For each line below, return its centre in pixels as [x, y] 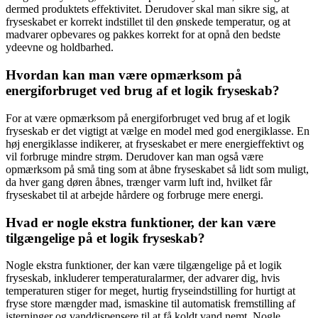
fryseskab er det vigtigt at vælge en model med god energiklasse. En [158, 131]
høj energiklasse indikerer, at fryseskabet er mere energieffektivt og [155, 143]
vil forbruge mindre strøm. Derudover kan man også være [135, 156]
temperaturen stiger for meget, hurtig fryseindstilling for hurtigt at [150, 291]
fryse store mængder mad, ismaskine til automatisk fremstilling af [150, 304]
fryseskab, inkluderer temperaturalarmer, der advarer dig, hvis [143, 278]
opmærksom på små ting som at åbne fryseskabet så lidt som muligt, [157, 169]
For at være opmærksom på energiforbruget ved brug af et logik [148, 118]
